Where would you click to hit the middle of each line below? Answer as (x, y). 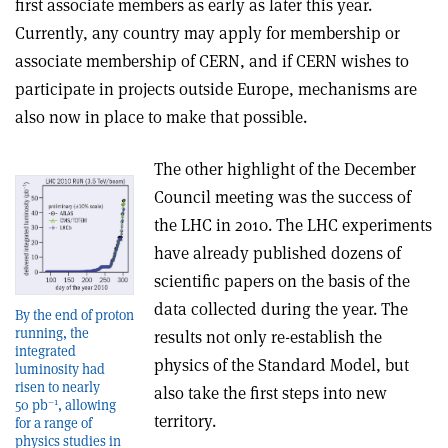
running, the (52, 332)
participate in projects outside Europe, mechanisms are (216, 89)
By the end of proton (74, 314)
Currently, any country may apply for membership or (207, 33)
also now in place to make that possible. (161, 117)
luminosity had (60, 368)
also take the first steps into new (271, 393)
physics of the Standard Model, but (282, 365)
